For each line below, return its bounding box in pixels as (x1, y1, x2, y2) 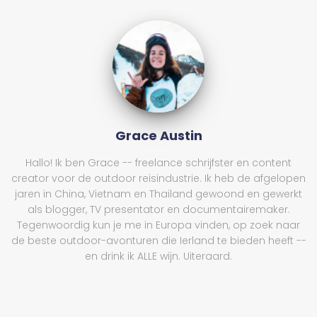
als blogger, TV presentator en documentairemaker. (27, 202, 290, 217)
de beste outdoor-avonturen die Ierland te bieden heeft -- (11, 234, 306, 248)
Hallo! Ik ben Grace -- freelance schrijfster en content (25, 156, 292, 171)
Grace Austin (115, 127, 202, 145)
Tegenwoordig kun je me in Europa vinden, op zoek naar (17, 218, 300, 233)
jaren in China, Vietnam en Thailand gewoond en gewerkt (15, 187, 302, 202)
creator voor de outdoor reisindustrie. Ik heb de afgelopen (11, 171, 306, 186)
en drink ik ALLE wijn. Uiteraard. (85, 249, 232, 264)
